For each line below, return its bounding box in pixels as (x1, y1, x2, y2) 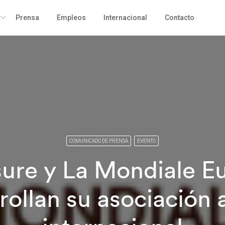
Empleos (56, 14, 86, 22)
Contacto (164, 14, 194, 22)
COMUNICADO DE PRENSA (69, 138, 128, 144)
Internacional (103, 14, 147, 22)
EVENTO (137, 138, 156, 144)
